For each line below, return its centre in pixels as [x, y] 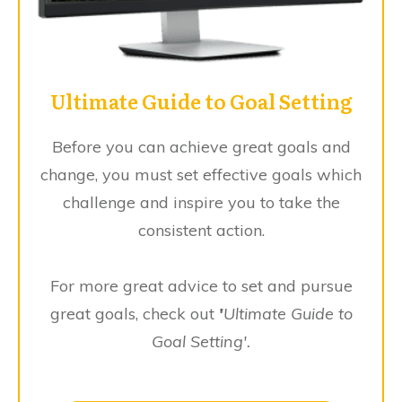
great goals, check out [132, 313]
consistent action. [201, 230]
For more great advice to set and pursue [201, 285]
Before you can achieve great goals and [201, 146]
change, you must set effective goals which [201, 174]
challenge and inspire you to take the [201, 202]
